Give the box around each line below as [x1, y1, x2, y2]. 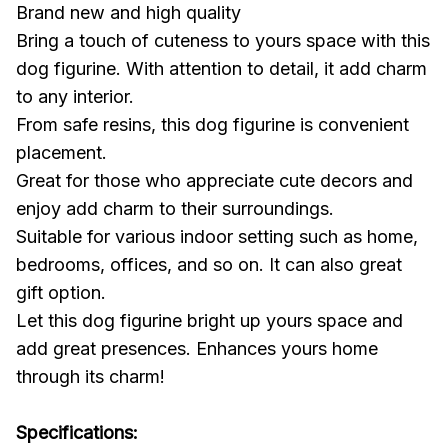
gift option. [16, 281, 106, 303]
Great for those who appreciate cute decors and [16, 169, 413, 191]
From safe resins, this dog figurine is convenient [16, 113, 409, 135]
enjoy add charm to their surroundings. [16, 197, 334, 219]
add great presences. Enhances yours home [16, 337, 378, 359]
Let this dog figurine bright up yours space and [16, 309, 403, 331]
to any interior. [16, 85, 134, 107]
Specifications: [16, 421, 138, 443]
